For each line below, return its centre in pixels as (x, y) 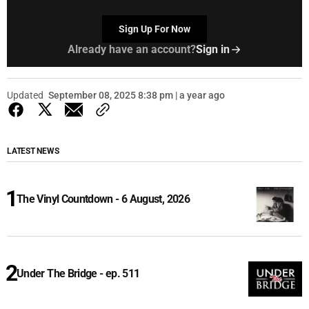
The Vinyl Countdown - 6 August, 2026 (103, 199)
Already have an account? (131, 50)
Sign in (212, 50)
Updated (25, 96)
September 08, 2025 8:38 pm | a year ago (137, 96)
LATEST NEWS (33, 151)
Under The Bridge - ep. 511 (78, 274)
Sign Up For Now (154, 29)
